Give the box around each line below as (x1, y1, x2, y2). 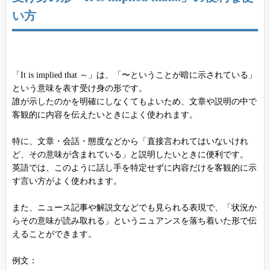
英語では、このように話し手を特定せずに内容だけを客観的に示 (11, 163, 257, 172)
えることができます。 (11, 229, 96, 239)
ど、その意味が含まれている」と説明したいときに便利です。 (11, 149, 248, 159)
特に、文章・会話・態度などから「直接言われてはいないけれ (11, 136, 248, 146)
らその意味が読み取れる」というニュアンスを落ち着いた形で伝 (11, 216, 257, 225)
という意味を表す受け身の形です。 (11, 83, 147, 93)
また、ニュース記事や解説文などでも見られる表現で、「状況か (11, 202, 257, 212)
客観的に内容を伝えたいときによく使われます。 (11, 110, 198, 119)
